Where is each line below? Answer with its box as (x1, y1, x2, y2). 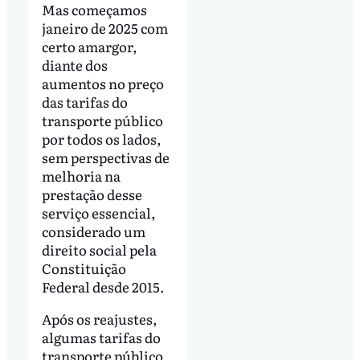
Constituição (41, 258, 126, 279)
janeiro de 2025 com (41, 18, 168, 39)
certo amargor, (41, 36, 137, 57)
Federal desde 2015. (41, 276, 165, 297)
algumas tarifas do (41, 327, 161, 348)
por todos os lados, (41, 129, 162, 149)
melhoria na (41, 166, 121, 186)
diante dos (41, 55, 108, 76)
